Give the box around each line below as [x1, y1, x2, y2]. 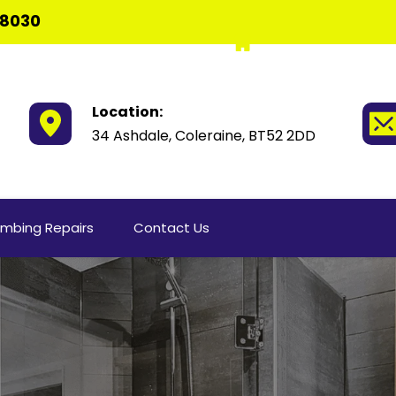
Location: [92, 101, 164, 122]
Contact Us [133, 217, 209, 237]
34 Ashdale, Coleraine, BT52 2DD [92, 125, 316, 146]
